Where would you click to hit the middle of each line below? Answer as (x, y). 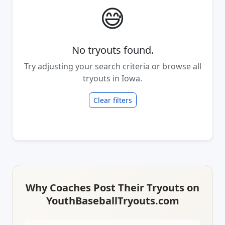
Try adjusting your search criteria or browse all (113, 66)
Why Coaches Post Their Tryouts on (113, 187)
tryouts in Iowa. (113, 78)
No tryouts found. (113, 50)
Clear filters (113, 100)
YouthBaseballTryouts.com (113, 200)
